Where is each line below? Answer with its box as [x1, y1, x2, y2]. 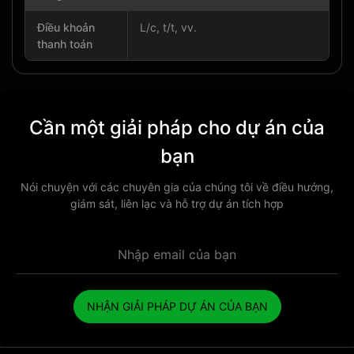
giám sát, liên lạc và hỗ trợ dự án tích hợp [70, 197, 284, 210]
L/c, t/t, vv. [140, 21, 197, 34]
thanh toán [37, 37, 92, 51]
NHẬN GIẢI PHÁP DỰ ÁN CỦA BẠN [86, 299, 268, 313]
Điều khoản [37, 21, 95, 34]
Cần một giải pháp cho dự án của [29, 116, 325, 139]
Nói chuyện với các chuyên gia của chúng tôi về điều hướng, [21, 180, 333, 194]
